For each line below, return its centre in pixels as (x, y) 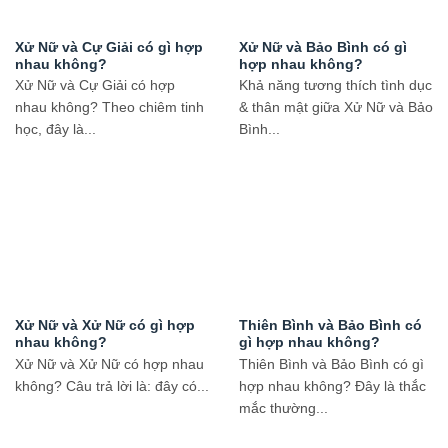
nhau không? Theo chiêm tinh (109, 107)
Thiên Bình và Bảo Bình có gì (331, 363)
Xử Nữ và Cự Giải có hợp (95, 85)
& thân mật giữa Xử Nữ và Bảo (336, 107)
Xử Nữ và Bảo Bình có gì (323, 47)
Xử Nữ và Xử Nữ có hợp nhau (109, 363)
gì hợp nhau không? (309, 343)
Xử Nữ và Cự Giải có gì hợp (109, 47)
